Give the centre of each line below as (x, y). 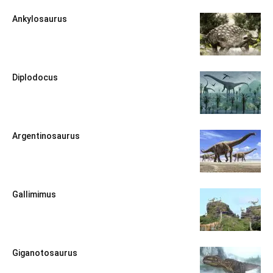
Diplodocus (35, 78)
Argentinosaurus (46, 136)
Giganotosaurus (45, 253)
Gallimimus (34, 195)
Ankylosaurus (40, 19)
